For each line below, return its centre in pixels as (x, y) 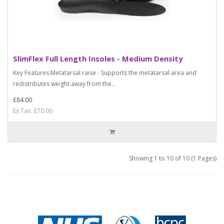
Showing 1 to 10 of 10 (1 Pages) (173, 158)
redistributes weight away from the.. (64, 83)
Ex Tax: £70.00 (33, 110)
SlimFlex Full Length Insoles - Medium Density (98, 58)
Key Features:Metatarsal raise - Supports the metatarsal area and (105, 72)
